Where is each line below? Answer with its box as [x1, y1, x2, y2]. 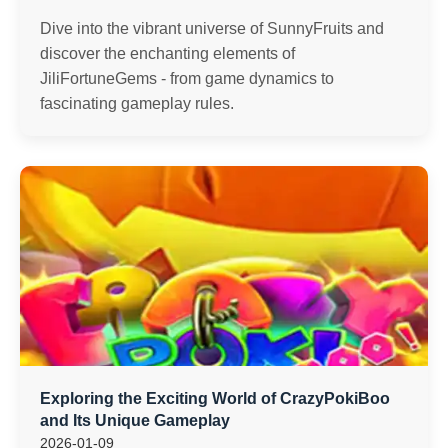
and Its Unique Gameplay [40, 412, 230, 429]
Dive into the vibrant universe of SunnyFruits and [40, 20, 384, 37]
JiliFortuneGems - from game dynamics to [40, 70, 334, 87]
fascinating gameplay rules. [40, 95, 234, 112]
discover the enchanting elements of [40, 45, 295, 62]
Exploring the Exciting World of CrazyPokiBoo [40, 390, 390, 407]
